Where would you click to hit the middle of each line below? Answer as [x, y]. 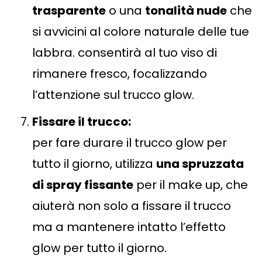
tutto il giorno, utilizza [94, 164]
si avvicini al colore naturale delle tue [141, 32]
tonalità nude [186, 11]
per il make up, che [191, 185]
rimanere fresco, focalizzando [120, 74]
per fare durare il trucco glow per [130, 143]
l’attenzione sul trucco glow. [113, 95]
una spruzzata [200, 164]
